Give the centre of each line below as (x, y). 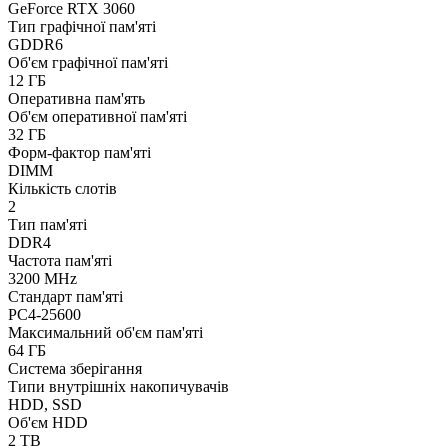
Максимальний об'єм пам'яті (105, 333)
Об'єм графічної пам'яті (88, 63)
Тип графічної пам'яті (82, 27)
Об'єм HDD (48, 423)
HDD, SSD (45, 405)
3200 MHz (42, 279)
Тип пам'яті (47, 225)
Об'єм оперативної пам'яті (97, 117)
